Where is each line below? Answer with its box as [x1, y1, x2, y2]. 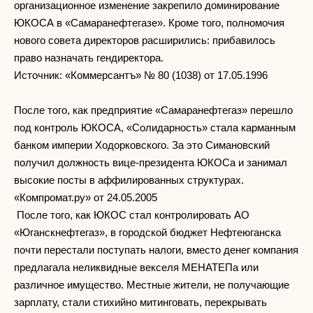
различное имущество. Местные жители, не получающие [14, 278, 289, 291]
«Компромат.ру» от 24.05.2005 [14, 191, 157, 203]
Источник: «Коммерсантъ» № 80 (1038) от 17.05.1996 [14, 68, 268, 81]
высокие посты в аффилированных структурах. [14, 173, 244, 186]
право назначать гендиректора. [14, 51, 163, 64]
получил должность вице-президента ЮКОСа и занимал [14, 156, 287, 168]
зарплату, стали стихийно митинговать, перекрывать [14, 296, 267, 308]
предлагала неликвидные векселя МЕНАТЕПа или [14, 261, 259, 273]
